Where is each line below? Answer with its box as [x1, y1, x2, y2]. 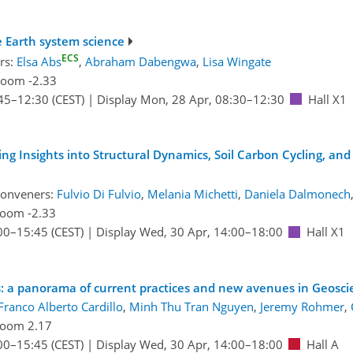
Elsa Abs [16, 53, 61, 69]
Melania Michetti [147, 186, 238, 203]
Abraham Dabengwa [84, 53, 196, 69]
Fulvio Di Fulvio [56, 186, 141, 203]
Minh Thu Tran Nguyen [128, 298, 254, 314]
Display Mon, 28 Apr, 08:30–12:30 [96, 91, 284, 107]
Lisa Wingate [202, 53, 271, 69]
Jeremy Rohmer [259, 298, 344, 314]
